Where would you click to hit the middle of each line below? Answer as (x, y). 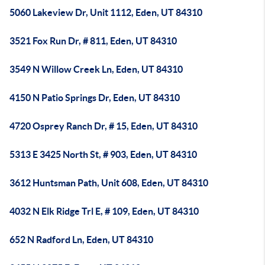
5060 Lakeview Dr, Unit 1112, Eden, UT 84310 (106, 12)
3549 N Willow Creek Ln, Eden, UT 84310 (96, 69)
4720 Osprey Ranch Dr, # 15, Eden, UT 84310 (104, 126)
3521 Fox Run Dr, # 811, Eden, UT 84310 (93, 41)
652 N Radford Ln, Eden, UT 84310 (81, 240)
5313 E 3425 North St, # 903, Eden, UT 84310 (103, 154)
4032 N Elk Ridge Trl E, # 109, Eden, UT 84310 (104, 211)
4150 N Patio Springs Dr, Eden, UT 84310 (95, 98)
